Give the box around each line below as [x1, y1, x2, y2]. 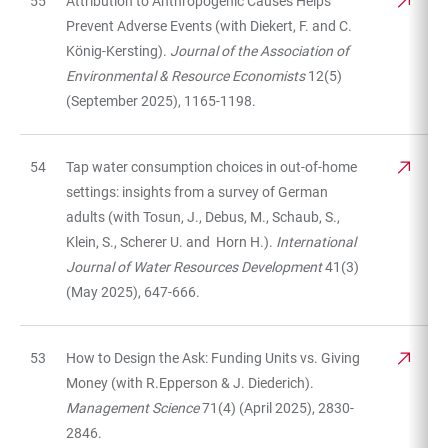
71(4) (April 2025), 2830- [199, 399, 354, 416]
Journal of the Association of [170, 42, 349, 59]
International [273, 233, 356, 250]
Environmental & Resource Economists [66, 67, 305, 84]
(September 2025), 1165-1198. [66, 92, 256, 109]
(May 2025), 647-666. [66, 283, 200, 300]
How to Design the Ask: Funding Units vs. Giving [66, 349, 360, 366]
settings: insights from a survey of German [66, 183, 328, 200]
